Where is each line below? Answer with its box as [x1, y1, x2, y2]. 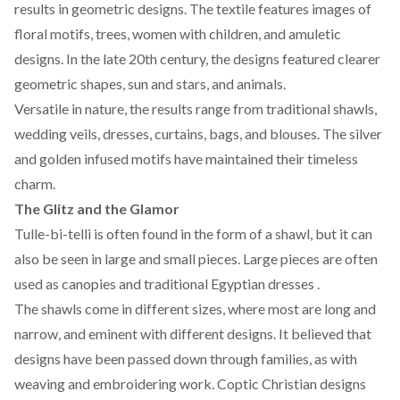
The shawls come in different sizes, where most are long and [14, 299, 376, 317]
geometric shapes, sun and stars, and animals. [14, 74, 286, 92]
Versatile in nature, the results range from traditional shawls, [14, 99, 377, 117]
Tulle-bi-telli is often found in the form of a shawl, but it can [14, 224, 372, 242]
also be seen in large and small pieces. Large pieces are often [14, 249, 378, 267]
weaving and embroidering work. [14, 374, 217, 392]
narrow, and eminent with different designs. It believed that [14, 324, 371, 342]
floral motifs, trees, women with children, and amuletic [14, 24, 341, 42]
